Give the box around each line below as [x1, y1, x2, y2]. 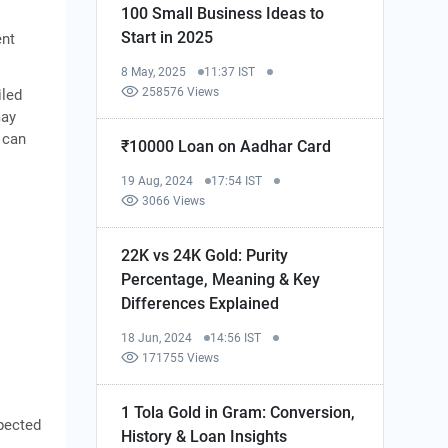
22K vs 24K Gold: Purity [121, 245, 289, 265]
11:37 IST [204, 64, 256, 79]
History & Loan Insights [121, 426, 288, 446]
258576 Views [142, 84, 220, 99]
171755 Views [142, 350, 220, 365]
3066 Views [142, 193, 206, 208]
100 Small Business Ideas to [121, 3, 325, 23]
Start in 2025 [121, 27, 214, 47]
